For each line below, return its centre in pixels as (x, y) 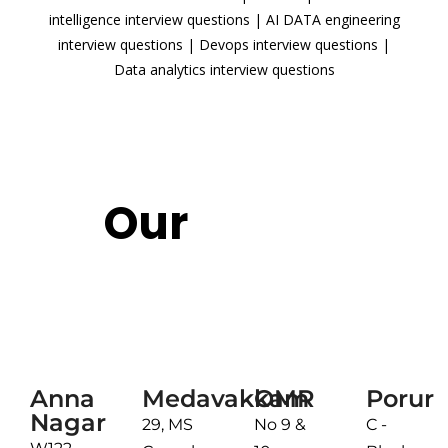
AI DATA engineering (332, 20)
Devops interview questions (288, 45)
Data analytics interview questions (224, 70)
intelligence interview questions (149, 20)
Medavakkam (225, 399)
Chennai (224, 307)
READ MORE (224, 112)
